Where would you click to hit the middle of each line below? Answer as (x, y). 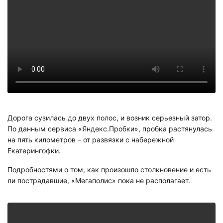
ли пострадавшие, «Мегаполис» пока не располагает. (99, 180)
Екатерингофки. (34, 151)
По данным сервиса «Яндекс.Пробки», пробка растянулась (110, 129)
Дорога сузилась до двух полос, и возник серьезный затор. (110, 118)
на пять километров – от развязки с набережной (91, 140)
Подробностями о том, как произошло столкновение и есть (109, 169)
